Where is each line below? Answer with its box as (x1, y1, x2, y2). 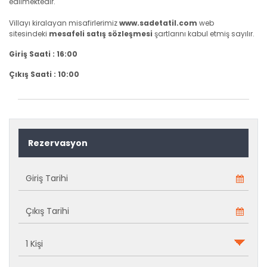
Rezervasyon (28, 137, 88, 149)
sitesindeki (9, 29, 49, 39)
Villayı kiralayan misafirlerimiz (9, 18, 119, 28)
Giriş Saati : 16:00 (9, 49, 77, 59)
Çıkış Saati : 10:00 (9, 69, 79, 79)
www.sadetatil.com (119, 18, 197, 28)
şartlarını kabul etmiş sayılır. (153, 29, 254, 39)
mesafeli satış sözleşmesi (49, 29, 153, 39)
